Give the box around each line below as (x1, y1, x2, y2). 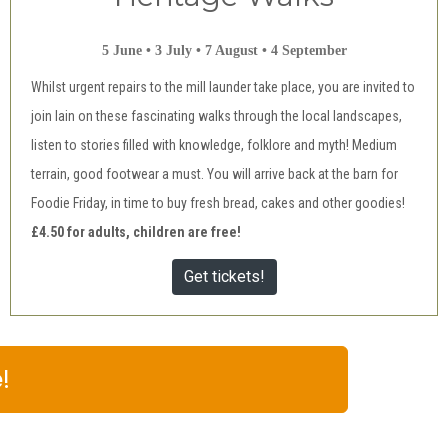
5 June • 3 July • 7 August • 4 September (101, 43, 347, 58)
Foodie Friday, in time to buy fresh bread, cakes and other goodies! (31, 195, 405, 211)
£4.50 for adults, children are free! (31, 224, 241, 240)
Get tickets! (183, 267, 265, 286)
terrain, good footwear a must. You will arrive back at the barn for (31, 166, 398, 182)
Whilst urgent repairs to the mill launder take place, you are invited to (31, 79, 415, 95)
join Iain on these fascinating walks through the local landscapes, (31, 108, 402, 124)
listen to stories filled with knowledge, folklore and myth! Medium (31, 137, 397, 153)
